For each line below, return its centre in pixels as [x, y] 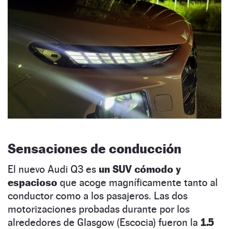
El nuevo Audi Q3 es [53, 169]
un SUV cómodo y [140, 169]
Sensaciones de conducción [95, 149]
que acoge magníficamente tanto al [138, 183]
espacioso [32, 183]
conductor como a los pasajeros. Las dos [98, 196]
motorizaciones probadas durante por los [99, 209]
